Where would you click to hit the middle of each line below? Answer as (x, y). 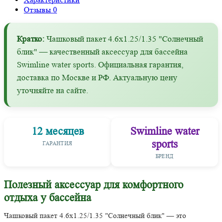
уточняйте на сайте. (53, 90)
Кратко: (31, 39)
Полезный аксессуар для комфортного (94, 184)
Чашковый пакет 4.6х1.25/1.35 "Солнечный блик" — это (95, 216)
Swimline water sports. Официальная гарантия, (100, 64)
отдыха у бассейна (48, 197)
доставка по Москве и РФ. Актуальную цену (97, 77)
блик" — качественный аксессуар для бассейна (102, 52)
